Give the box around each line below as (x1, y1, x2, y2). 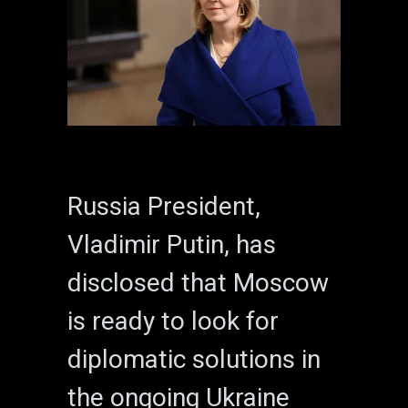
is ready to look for (67, 305, 279, 336)
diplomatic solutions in (67, 343, 321, 374)
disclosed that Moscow (67, 267, 329, 298)
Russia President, (67, 190, 260, 221)
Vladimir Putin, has (67, 229, 276, 260)
